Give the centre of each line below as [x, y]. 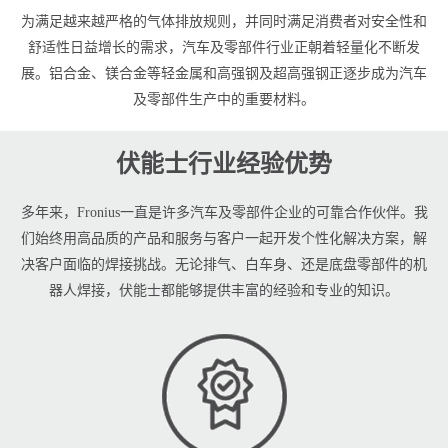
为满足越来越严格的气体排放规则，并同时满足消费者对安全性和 [224, 21]
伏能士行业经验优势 [224, 163]
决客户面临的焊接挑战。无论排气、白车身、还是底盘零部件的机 [224, 264]
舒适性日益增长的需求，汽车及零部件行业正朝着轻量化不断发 [224, 47]
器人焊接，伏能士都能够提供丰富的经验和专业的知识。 [224, 290]
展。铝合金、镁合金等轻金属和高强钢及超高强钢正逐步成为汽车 [224, 73]
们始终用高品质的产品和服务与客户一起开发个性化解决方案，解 [224, 238]
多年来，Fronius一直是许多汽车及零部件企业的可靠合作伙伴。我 [224, 212]
